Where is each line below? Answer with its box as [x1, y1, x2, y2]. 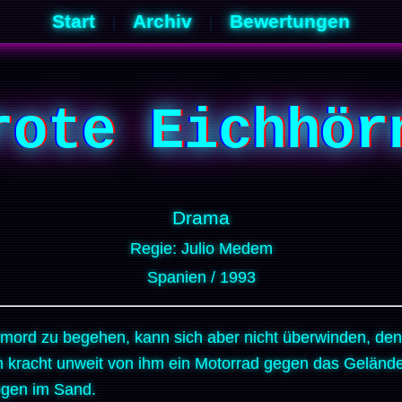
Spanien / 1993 [146, 267, 256, 286]
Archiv [133, 11, 192, 31]
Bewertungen [230, 11, 350, 31]
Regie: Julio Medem [129, 239, 273, 258]
